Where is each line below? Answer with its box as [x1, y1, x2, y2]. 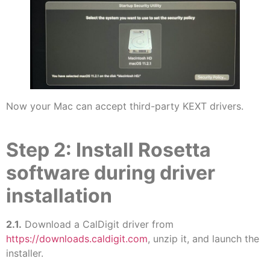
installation [6, 184, 112, 208]
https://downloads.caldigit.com [6, 233, 148, 245]
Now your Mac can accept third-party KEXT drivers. [6, 99, 243, 112]
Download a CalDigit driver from [22, 218, 174, 231]
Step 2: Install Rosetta [6, 138, 211, 162]
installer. [6, 247, 43, 260]
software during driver [6, 161, 215, 185]
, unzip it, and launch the [148, 233, 259, 245]
